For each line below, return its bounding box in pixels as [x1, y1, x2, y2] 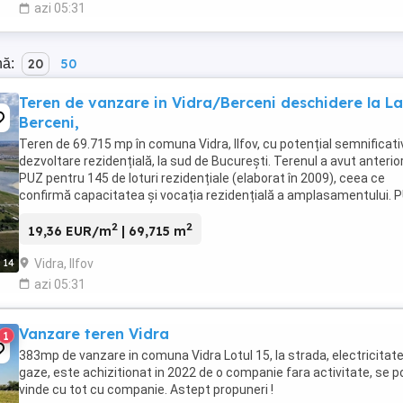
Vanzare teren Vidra [19, 324, 169, 343]
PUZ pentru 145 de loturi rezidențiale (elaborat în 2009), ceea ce [19, 171, 385, 186]
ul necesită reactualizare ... [19, 205, 174, 220]
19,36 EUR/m [28, 222, 112, 239]
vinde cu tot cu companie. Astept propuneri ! [19, 381, 273, 397]
